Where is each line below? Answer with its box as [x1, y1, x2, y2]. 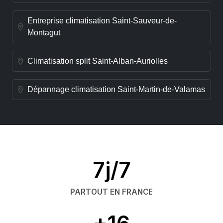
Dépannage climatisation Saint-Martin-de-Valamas [27, 85, 205, 94]
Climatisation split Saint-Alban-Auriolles [27, 57, 168, 66]
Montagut [27, 28, 60, 37]
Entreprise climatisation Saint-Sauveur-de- [27, 16, 177, 25]
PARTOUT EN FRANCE [70, 187, 153, 197]
